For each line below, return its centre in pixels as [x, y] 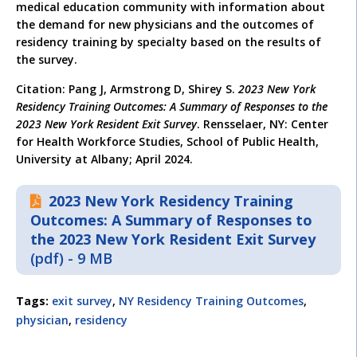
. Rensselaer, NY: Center [263, 124]
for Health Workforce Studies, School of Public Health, [167, 142]
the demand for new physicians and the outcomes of [165, 25]
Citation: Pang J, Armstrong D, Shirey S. [127, 89]
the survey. [47, 60]
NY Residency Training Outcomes [211, 300]
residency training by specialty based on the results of [169, 42]
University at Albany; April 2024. [104, 159]
